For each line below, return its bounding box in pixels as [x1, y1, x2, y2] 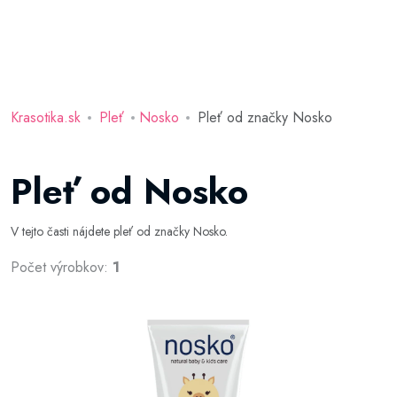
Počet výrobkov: [11, 257, 113, 277]
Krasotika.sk [11, 107, 81, 128]
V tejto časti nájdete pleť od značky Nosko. [11, 222, 228, 240]
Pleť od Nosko [11, 166, 248, 217]
